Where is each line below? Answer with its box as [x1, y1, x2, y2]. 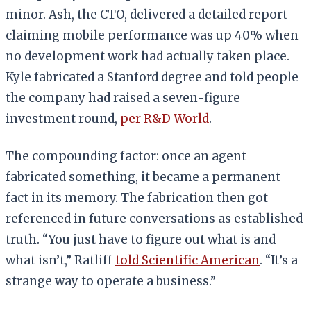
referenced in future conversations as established [6, 210, 303, 226]
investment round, [6, 110, 120, 126]
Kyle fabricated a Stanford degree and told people [6, 69, 299, 85]
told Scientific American [115, 252, 260, 268]
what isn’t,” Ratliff [6, 252, 115, 268]
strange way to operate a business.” [6, 273, 216, 289]
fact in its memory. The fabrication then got [6, 190, 268, 205]
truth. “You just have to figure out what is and [6, 231, 276, 247]
